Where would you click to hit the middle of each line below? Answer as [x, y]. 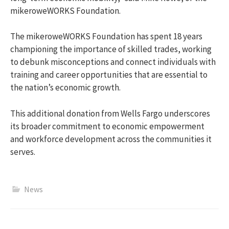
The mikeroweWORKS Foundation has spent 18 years [106, 37]
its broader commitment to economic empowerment [107, 126]
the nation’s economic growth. [65, 88]
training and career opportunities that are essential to [109, 75]
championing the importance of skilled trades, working [111, 49]
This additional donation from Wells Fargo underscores [110, 113]
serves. [23, 152]
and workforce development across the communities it [111, 139]
